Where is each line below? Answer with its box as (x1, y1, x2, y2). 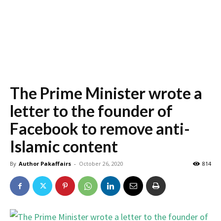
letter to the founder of (10, 101, 173, 120)
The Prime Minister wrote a (10, 83, 202, 103)
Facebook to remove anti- (10, 119, 190, 138)
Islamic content (10, 137, 118, 156)
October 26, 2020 (79, 160, 123, 167)
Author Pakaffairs (19, 160, 71, 167)
